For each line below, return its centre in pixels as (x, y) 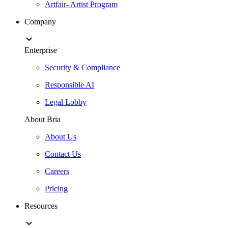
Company (40, 22)
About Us (61, 137)
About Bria (42, 119)
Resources (41, 206)
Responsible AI (69, 85)
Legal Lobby (66, 102)
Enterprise (41, 50)
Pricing (56, 189)
